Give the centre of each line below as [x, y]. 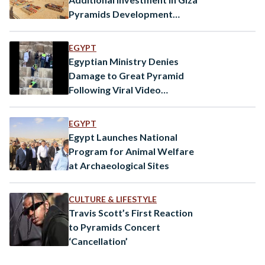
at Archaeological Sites [119, 165]
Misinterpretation [109, 104]
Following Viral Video [115, 89]
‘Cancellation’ [98, 241]
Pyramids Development [121, 14]
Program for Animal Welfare [131, 151]
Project [85, 28]
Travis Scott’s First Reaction [131, 212]
